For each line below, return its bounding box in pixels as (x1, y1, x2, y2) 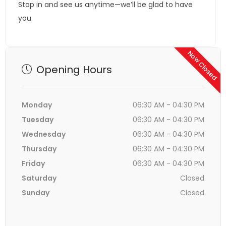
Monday (22, 100, 52, 110)
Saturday (22, 173, 56, 183)
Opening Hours (34, 63, 112, 77)
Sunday (22, 188, 49, 198)
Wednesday (22, 129, 66, 139)
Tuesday (22, 115, 53, 125)
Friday (22, 158, 45, 168)
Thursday (22, 144, 56, 154)
